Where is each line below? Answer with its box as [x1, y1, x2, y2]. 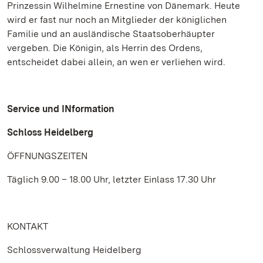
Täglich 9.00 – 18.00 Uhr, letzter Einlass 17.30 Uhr [7, 174, 216, 185]
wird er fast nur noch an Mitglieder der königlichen [7, 14, 227, 25]
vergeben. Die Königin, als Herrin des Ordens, [7, 42, 203, 53]
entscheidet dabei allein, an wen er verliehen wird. [7, 56, 225, 68]
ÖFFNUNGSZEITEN [7, 150, 87, 161]
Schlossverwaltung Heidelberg [7, 244, 141, 255]
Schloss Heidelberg [7, 127, 93, 138]
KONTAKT [7, 221, 48, 232]
